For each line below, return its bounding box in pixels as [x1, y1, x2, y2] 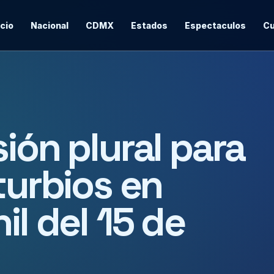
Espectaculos [185, 20, 246, 31]
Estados [131, 20, 168, 31]
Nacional [31, 20, 68, 31]
